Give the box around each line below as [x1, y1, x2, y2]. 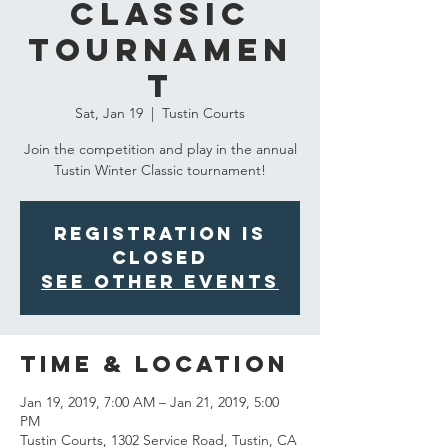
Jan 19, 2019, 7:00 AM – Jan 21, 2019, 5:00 [20, 393, 279, 411]
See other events [41, 270, 279, 293]
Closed [112, 246, 208, 269]
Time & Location [20, 350, 289, 378]
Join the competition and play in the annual [23, 140, 297, 158]
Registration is [54, 222, 266, 245]
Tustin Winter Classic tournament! [54, 161, 266, 179]
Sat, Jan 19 [75, 104, 143, 122]
